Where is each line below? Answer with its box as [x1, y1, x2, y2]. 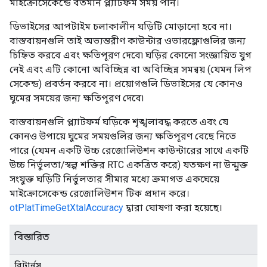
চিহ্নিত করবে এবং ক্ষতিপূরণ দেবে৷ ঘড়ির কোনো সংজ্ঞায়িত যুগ [10, 49, 252, 61]
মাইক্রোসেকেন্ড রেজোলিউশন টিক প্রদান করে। [10, 188, 190, 199]
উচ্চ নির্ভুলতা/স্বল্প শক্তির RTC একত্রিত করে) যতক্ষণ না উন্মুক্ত [10, 159, 248, 170]
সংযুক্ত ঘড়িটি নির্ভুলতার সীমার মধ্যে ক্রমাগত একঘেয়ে [10, 173, 219, 185]
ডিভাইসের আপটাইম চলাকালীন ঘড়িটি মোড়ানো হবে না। [10, 21, 232, 32]
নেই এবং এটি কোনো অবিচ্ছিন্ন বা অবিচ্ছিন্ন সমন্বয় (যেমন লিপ [10, 64, 252, 75]
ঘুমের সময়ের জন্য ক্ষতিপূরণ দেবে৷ [10, 92, 144, 104]
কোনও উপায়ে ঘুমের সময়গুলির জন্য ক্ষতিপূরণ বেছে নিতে [10, 131, 236, 142]
